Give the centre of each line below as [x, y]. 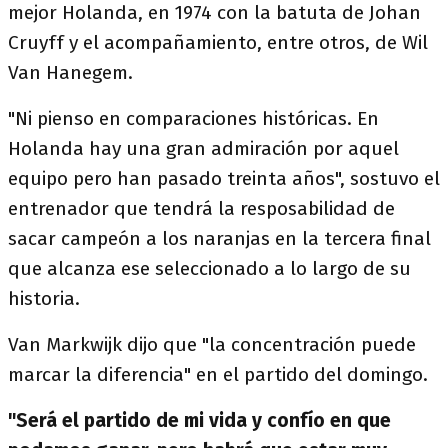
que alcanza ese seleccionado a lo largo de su [209, 268]
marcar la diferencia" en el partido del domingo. [218, 374]
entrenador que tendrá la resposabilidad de [201, 208]
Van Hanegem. [70, 72]
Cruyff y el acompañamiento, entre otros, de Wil [218, 42]
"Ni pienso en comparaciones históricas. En [193, 118]
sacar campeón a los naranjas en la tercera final [219, 238]
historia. [44, 298]
